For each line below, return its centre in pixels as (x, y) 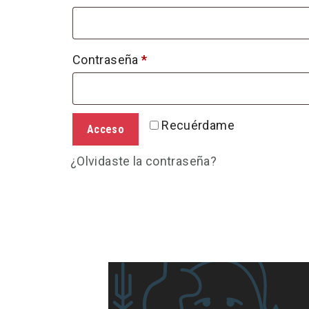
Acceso (106, 130)
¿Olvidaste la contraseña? (143, 161)
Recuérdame (198, 126)
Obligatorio (177, 59)
